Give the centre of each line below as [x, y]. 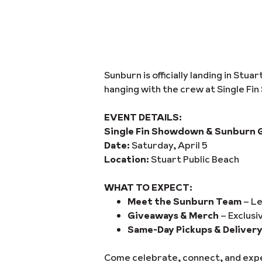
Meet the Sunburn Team [185, 201]
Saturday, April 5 [169, 145]
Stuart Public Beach [194, 159]
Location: [127, 159]
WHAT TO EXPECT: [148, 187]
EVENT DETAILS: [143, 117]
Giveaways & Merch [173, 215]
